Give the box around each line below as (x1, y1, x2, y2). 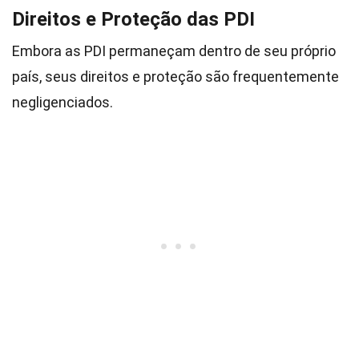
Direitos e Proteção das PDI (12, 8, 255, 30)
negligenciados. (12, 94, 113, 111)
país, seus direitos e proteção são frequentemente (12, 68, 339, 85)
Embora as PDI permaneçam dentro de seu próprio (12, 42, 336, 59)
